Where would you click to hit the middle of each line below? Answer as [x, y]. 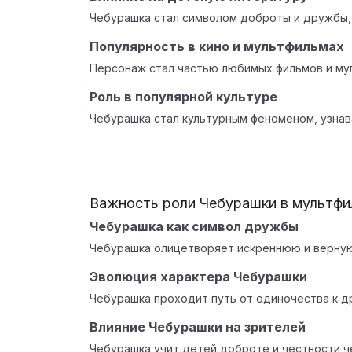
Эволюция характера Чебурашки [198, 277]
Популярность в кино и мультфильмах [217, 46]
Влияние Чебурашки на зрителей [198, 327]
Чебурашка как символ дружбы [194, 226]
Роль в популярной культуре [183, 97]
